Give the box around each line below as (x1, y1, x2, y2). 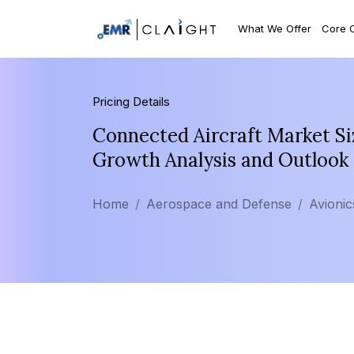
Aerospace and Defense (146, 196, 292, 213)
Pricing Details (92, 94, 170, 110)
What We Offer (238, 21, 312, 35)
